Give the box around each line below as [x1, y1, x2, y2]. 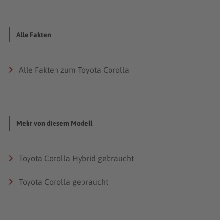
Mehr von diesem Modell [16, 119, 92, 127]
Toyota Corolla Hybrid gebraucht [19, 153, 134, 163]
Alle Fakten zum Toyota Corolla [19, 65, 129, 74]
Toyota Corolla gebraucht [19, 177, 108, 186]
